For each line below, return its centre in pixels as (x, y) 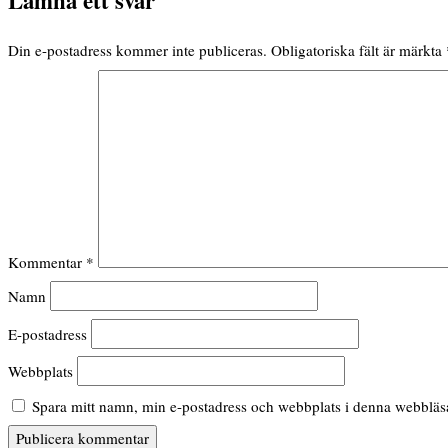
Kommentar (47, 261)
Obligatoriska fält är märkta (358, 49)
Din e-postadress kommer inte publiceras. (137, 49)
